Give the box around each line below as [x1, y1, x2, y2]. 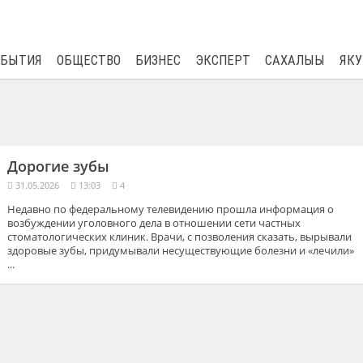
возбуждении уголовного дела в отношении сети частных [6, 216, 301, 231]
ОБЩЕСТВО [56, 53, 121, 68]
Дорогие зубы [6, 156, 109, 176]
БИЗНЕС [135, 53, 181, 68]
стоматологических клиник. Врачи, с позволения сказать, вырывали [6, 229, 352, 245]
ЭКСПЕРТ [194, 53, 250, 68]
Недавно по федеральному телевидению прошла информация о [6, 202, 334, 217]
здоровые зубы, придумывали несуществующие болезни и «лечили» [6, 243, 354, 258]
